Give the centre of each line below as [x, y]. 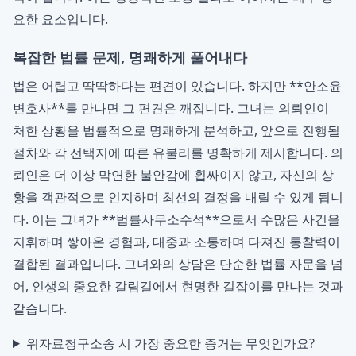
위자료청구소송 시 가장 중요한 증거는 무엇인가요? [170, 343]
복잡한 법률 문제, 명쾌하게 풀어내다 [130, 57]
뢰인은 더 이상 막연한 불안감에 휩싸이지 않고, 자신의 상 [173, 175]
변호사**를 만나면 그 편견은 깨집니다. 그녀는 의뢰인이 [171, 108]
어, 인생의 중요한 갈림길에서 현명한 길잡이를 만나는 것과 [178, 286]
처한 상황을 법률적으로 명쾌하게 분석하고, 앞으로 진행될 [176, 130]
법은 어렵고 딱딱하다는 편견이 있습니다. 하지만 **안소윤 [177, 86]
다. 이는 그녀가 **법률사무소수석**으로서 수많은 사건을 [176, 219]
